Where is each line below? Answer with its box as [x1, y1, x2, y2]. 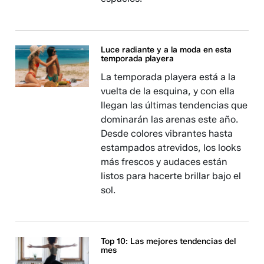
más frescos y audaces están [101, 156, 228, 168]
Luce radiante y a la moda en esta [101, 45, 232, 55]
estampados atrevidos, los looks [101, 142, 242, 154]
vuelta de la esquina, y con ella [101, 85, 235, 97]
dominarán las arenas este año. [101, 114, 239, 126]
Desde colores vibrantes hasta [101, 128, 233, 140]
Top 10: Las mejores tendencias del [101, 236, 236, 247]
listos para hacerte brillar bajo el [101, 170, 242, 182]
